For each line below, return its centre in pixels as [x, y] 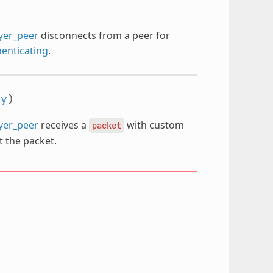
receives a [63, 125]
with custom [154, 125]
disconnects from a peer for [104, 35]
